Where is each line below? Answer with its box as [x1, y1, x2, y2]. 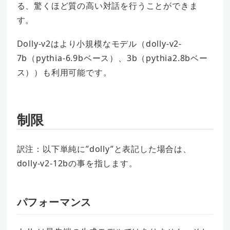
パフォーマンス [16, 195, 92, 209]
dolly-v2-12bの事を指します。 [16, 158, 138, 169]
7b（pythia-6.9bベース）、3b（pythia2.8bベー [16, 52, 208, 64]
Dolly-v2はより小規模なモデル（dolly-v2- [16, 38, 182, 50]
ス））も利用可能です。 [16, 67, 112, 79]
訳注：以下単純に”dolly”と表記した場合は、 [16, 143, 191, 155]
